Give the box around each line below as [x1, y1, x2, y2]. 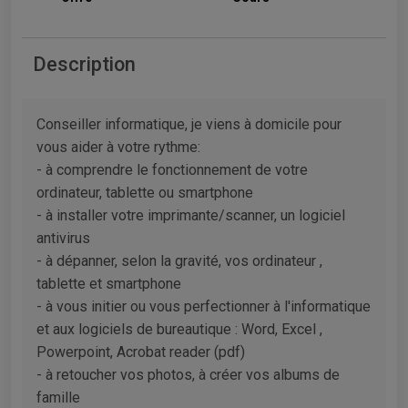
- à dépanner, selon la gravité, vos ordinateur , [36, 251, 322, 270]
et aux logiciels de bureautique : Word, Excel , [36, 320, 322, 338]
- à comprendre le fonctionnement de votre [36, 160, 308, 178]
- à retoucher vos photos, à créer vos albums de [36, 365, 340, 383]
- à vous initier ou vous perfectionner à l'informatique [36, 297, 371, 315]
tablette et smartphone [36, 274, 181, 292]
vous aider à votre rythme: [36, 138, 200, 156]
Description [33, 52, 136, 76]
